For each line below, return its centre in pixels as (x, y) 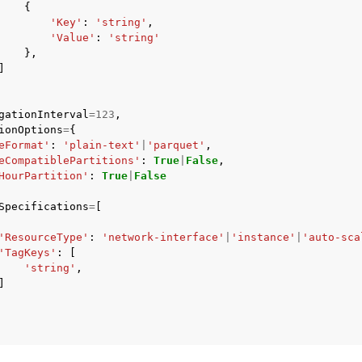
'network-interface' (163, 237)
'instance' (263, 237)
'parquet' (176, 145)
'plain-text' (102, 145)
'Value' (73, 38)
